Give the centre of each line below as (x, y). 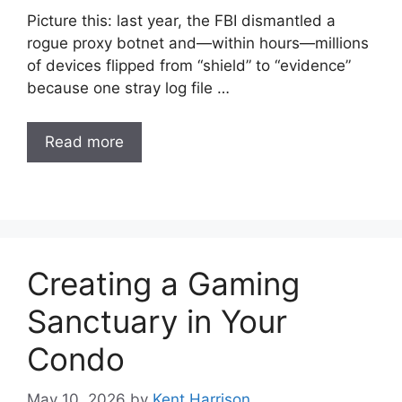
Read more (84, 142)
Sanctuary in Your (157, 321)
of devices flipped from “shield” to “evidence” (189, 65)
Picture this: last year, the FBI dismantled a (181, 20)
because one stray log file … (128, 87)
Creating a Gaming (163, 284)
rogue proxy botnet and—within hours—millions (198, 43)
